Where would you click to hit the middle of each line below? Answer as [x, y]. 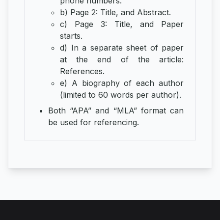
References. [82, 71]
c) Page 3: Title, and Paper [122, 24]
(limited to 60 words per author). [121, 95]
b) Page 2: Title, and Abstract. [115, 13]
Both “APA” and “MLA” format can [116, 111]
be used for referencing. [94, 123]
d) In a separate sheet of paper [122, 48]
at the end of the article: [122, 60]
